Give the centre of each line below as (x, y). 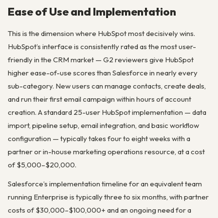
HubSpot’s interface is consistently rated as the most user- (102, 47)
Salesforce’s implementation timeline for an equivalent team (105, 183)
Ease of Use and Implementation (92, 12)
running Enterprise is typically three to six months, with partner (108, 197)
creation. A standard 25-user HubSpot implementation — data (107, 112)
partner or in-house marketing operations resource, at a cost (106, 152)
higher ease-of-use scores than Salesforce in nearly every (103, 73)
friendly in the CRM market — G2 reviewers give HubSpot (101, 60)
